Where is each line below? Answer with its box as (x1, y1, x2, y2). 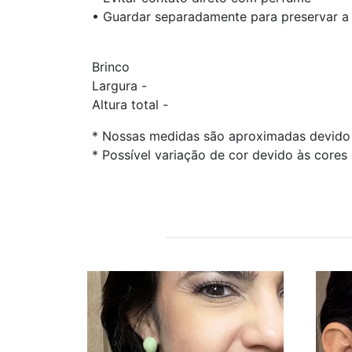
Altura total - (92, 96, 172, 112)
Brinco (92, 58, 134, 75)
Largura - (92, 77, 151, 93)
